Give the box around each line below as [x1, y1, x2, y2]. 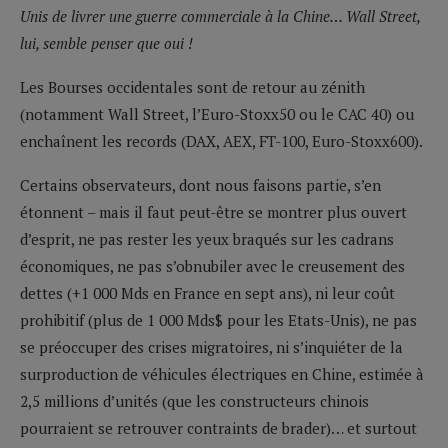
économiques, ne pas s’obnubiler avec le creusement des [20, 255, 405, 276]
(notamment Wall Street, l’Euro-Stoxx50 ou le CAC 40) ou [20, 103, 414, 124]
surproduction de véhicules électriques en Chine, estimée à [20, 363, 424, 384]
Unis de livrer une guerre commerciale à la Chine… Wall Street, [20, 5, 420, 26]
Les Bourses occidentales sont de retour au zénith [20, 76, 365, 97]
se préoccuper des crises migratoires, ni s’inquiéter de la [20, 336, 403, 357]
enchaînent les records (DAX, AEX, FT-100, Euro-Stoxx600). [20, 130, 423, 151]
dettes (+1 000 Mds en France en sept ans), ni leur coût [20, 282, 395, 303]
